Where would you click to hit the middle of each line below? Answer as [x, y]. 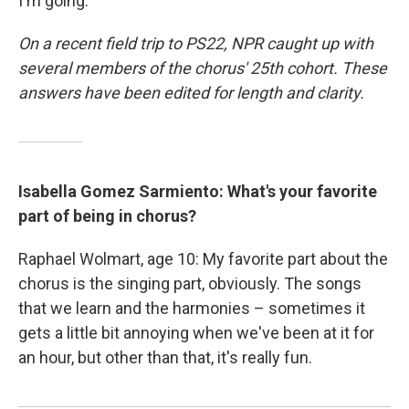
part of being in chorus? [107, 216]
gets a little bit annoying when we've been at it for [196, 333]
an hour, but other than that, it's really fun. [165, 358]
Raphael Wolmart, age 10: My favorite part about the [203, 259]
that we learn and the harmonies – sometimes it [192, 309]
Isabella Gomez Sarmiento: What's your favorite [198, 192]
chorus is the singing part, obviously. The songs [190, 284]
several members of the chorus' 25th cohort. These [203, 68]
